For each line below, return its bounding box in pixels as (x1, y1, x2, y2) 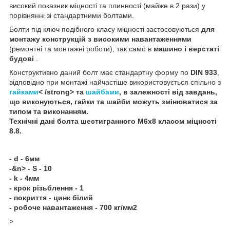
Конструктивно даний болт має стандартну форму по (9, 68, 190, 77)
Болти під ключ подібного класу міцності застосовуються (9, 25, 201, 34)
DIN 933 (190, 68, 217, 77)
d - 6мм (14, 155, 40, 163)
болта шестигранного (55, 117, 138, 126)
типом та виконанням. (9, 107, 88, 116)
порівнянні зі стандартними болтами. (9, 11, 134, 20)
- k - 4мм (9, 174, 39, 183)
